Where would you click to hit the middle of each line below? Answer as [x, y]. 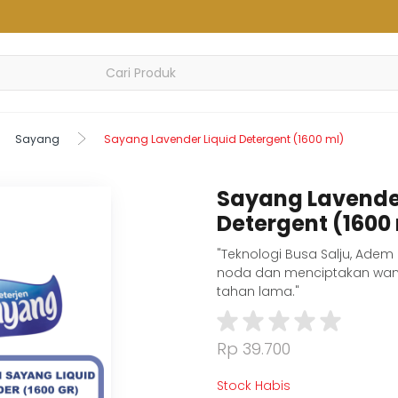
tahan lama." [258, 291]
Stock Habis [254, 385]
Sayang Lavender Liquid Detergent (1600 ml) [224, 139]
